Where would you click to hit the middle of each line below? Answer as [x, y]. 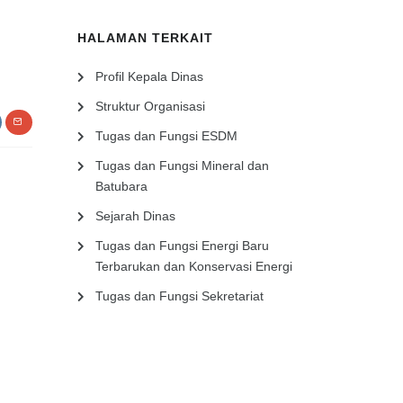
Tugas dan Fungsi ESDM [166, 136]
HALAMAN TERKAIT [145, 38]
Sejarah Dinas [135, 216]
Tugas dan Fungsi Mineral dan [182, 166]
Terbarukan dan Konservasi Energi [194, 266]
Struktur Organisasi [150, 106]
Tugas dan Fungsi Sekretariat [179, 296]
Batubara [121, 186]
